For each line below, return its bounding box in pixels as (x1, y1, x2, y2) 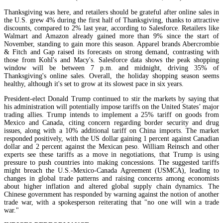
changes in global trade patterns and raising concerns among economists (4, 174, 219, 182)
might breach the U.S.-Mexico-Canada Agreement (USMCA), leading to (4, 166, 219, 174)
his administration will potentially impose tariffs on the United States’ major (4, 103, 219, 111)
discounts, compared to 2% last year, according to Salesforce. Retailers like (4, 24, 219, 32)
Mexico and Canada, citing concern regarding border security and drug (4, 118, 219, 126)
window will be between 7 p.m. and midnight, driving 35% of (4, 64, 219, 72)
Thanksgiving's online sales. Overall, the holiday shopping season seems (4, 72, 219, 80)
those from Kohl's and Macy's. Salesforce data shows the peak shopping (4, 56, 219, 64)
